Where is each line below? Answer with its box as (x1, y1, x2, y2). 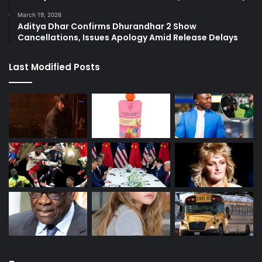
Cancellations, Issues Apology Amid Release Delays (18, 32, 238, 44)
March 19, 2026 (18, 11, 61, 19)
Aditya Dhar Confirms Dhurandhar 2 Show (18, 20, 196, 33)
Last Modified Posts (9, 61, 100, 74)
